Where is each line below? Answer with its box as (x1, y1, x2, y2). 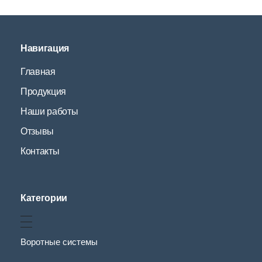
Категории (20, 193, 68, 204)
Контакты (20, 146, 60, 157)
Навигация (20, 43, 70, 54)
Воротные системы (20, 237, 98, 247)
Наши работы (20, 106, 78, 117)
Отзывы (20, 126, 54, 137)
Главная (20, 67, 56, 77)
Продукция (20, 87, 67, 97)
